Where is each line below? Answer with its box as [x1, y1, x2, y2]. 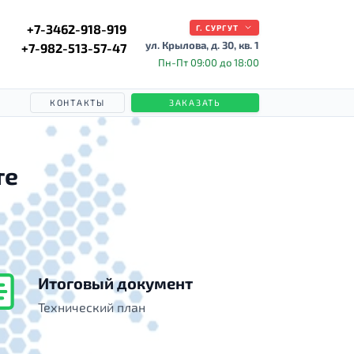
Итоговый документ [38, 273, 193, 292]
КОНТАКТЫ [49, 97, 105, 107]
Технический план [38, 299, 145, 314]
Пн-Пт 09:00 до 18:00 [158, 56, 259, 69]
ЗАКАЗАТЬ [168, 97, 221, 107]
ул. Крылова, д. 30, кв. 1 [145, 39, 259, 51]
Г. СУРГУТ [196, 23, 239, 32]
